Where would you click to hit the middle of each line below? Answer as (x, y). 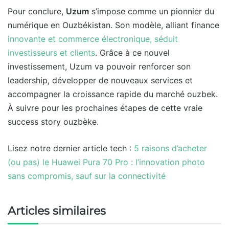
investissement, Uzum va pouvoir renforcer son (99, 67)
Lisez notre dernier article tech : (71, 148)
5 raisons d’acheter (170, 148)
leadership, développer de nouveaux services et (100, 81)
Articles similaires (57, 211)
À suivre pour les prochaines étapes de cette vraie (105, 108)
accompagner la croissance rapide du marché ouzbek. (113, 94)
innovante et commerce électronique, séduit (93, 39)
